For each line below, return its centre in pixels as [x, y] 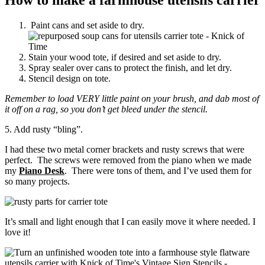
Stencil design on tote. [70, 78]
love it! [18, 232]
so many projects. [37, 181]
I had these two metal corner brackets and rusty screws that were [125, 149]
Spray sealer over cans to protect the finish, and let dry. [130, 67]
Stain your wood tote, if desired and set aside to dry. [125, 57]
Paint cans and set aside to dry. [86, 25]
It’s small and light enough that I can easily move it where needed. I [130, 221]
